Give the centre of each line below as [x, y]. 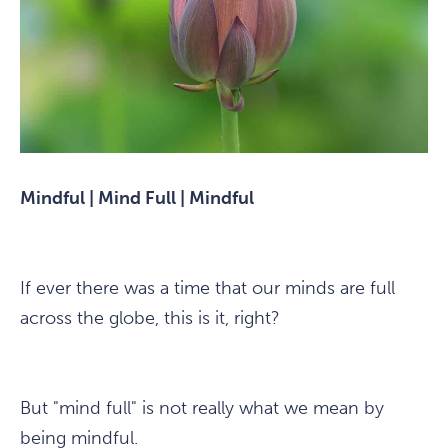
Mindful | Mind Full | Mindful [137, 198]
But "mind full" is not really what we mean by [202, 408]
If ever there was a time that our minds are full [207, 288]
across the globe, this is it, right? [150, 318]
